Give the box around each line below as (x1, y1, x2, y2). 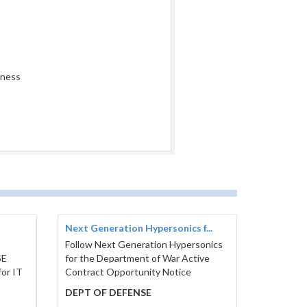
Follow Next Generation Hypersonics (64, 238, 223, 251)
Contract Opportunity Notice (64, 266, 191, 278)
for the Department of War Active (64, 252, 210, 265)
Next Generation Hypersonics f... (64, 222, 212, 234)
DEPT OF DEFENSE (64, 286, 151, 299)
